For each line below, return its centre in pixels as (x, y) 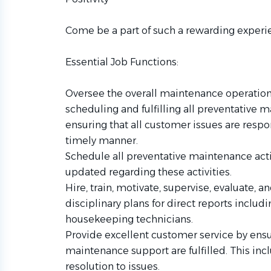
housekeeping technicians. (129, 219)
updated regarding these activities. (149, 172)
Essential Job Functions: (122, 62)
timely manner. (102, 141)
